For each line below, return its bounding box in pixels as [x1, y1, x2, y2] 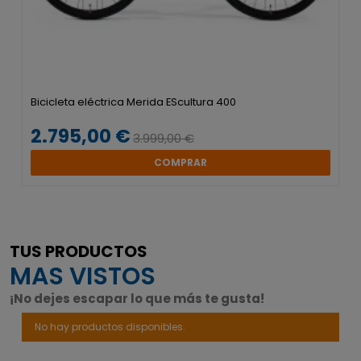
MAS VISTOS [10, 259, 156, 293]
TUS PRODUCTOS [10, 239, 147, 263]
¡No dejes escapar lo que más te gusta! [10, 289, 264, 307]
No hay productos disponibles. [35, 320, 185, 334]
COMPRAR [154, 156, 207, 170]
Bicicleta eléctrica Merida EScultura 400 [30, 93, 236, 110]
